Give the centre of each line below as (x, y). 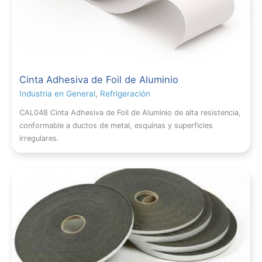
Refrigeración (125, 94)
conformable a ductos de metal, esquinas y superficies (116, 126)
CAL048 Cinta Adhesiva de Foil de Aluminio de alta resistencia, (130, 113)
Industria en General (58, 94)
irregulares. (39, 139)
